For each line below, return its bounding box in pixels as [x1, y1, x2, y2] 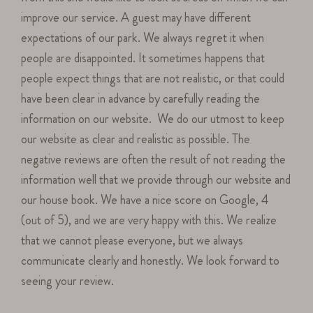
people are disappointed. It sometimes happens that [21, 49, 265, 68]
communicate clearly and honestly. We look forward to [21, 252, 280, 270]
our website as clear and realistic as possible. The [21, 130, 251, 149]
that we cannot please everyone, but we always [21, 231, 244, 250]
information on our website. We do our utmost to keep [21, 110, 285, 129]
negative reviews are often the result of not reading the [21, 150, 286, 169]
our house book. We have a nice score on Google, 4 [21, 191, 270, 210]
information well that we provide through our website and [21, 170, 291, 189]
